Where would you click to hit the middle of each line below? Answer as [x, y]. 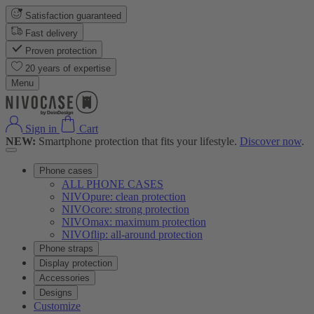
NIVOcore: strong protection [125, 209]
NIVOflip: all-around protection [132, 234]
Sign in [41, 129]
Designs [56, 293]
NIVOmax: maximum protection [134, 222]
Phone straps [66, 248]
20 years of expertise [68, 68]
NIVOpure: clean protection [124, 197]
